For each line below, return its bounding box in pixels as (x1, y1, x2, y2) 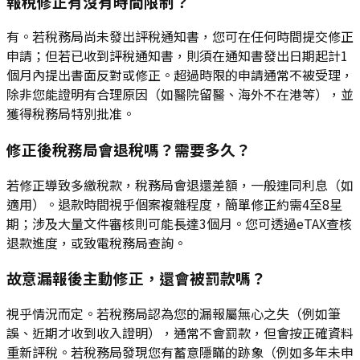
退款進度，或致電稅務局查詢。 (6, 232, 186, 252)
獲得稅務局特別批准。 (6, 104, 135, 124)
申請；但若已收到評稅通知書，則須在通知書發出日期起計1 (6, 46, 348, 66)
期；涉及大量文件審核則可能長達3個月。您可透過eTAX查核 (6, 213, 352, 233)
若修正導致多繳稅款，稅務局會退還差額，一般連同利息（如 (6, 174, 354, 194)
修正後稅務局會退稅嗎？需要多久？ (6, 137, 251, 160)
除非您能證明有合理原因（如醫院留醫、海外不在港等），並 (6, 84, 354, 104)
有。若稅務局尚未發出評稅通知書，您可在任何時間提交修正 (6, 27, 354, 47)
